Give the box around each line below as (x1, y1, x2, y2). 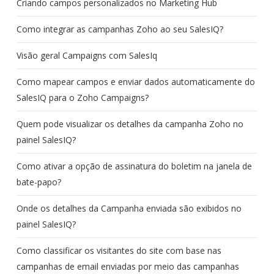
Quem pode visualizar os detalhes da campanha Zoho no (16, 118, 243, 130)
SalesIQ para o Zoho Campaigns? (16, 92, 149, 103)
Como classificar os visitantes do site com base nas (16, 245, 221, 256)
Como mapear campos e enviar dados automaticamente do (16, 76, 255, 87)
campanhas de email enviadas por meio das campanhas (16, 261, 239, 272)
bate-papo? (16, 176, 61, 188)
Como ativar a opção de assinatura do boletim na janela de (16, 160, 252, 172)
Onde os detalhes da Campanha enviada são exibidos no (16, 202, 242, 214)
